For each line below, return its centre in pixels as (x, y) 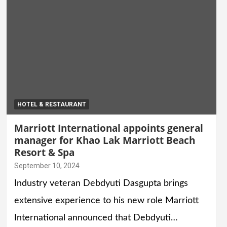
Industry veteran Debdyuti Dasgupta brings (101, 184)
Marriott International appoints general (108, 128)
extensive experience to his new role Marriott (106, 201)
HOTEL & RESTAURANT (51, 105)
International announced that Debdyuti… (96, 218)
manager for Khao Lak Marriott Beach (104, 141)
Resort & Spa (44, 153)
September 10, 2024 (47, 166)
